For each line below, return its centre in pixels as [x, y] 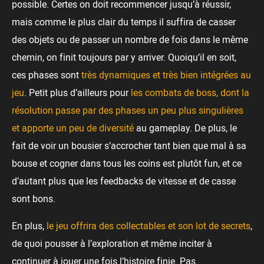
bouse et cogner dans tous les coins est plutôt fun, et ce [127, 164]
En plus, [29, 226]
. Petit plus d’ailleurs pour [77, 93]
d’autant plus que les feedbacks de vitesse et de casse [124, 181]
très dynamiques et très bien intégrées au [166, 75]
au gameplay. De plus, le [185, 128]
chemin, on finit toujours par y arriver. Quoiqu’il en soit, [124, 57]
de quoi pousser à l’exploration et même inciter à [112, 244]
